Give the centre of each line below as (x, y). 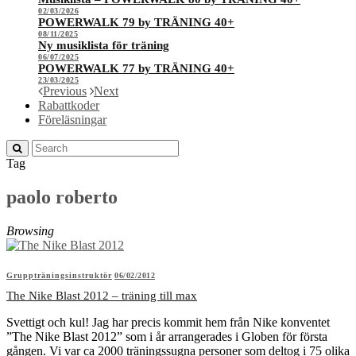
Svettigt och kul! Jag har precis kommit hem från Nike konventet (168, 322)
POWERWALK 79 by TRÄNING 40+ (136, 22)
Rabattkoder (69, 105)
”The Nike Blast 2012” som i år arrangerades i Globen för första (167, 336)
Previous (65, 91)
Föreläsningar (72, 120)
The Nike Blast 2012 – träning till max (102, 295)
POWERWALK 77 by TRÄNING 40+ (136, 68)
